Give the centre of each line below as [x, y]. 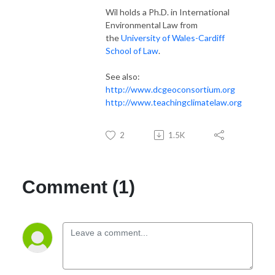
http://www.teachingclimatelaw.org [174, 102]
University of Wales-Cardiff [173, 37]
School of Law [132, 50]
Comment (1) [79, 187]
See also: [123, 76]
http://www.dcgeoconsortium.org [170, 89]
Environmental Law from [152, 25]
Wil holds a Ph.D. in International [168, 12]
